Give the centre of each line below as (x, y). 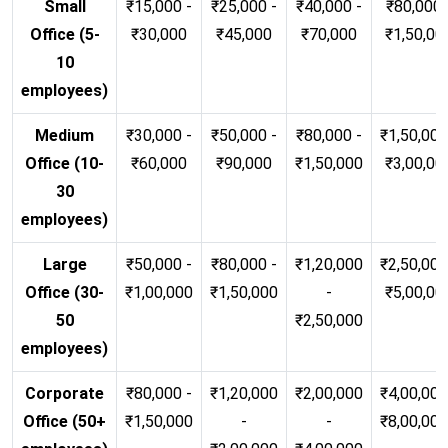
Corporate (64, 393)
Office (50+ (64, 421)
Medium (64, 135)
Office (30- (64, 292)
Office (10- (64, 163)
